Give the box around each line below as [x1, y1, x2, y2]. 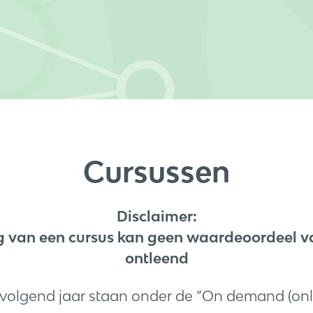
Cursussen [83, 155, 230, 189]
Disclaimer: [116, 208, 197, 224]
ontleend [124, 249, 189, 266]
